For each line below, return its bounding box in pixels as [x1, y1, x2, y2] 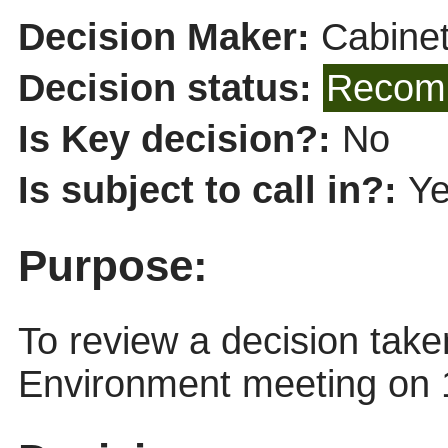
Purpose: [17, 241, 208, 291]
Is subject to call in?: [17, 169, 408, 212]
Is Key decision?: [17, 118, 342, 161]
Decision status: [17, 67, 323, 110]
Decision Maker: [17, 16, 321, 59]
